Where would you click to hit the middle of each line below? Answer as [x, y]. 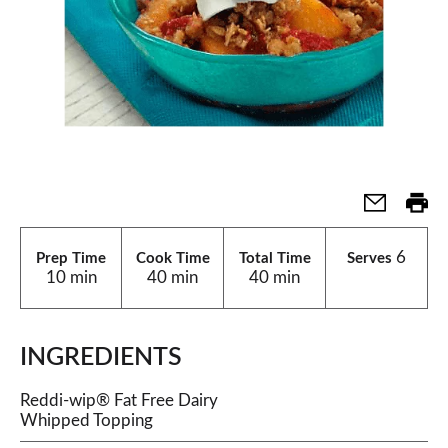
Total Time [274, 258]
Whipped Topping [86, 420]
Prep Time [71, 258]
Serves [369, 258]
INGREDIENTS [101, 357]
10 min [71, 277]
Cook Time [172, 258]
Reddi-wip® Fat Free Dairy [119, 400]
